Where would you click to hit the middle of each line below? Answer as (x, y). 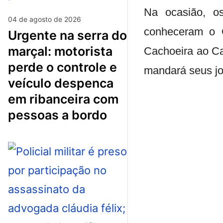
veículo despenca (61, 83)
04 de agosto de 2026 (45, 19)
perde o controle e (62, 67)
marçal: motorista (60, 51)
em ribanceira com (63, 99)
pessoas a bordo (57, 115)
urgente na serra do (12, 35)
